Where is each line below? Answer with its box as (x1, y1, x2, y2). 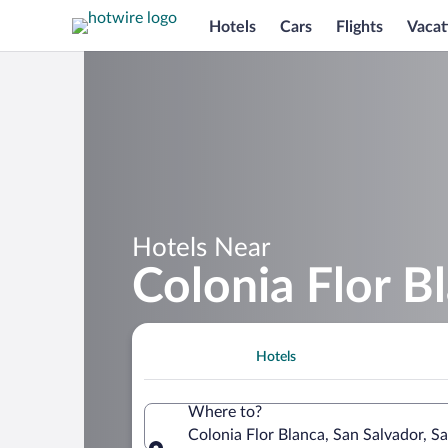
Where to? (188, 403, 262, 420)
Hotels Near (132, 234, 270, 261)
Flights (336, 18, 383, 35)
